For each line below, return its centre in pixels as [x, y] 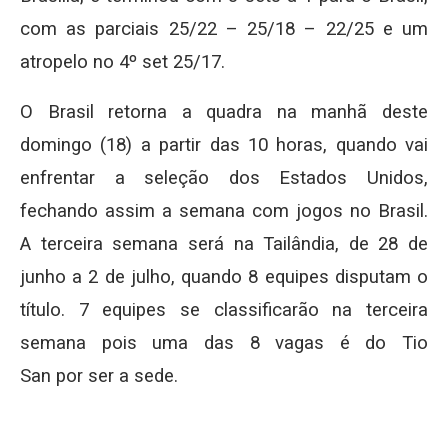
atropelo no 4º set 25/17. [122, 62]
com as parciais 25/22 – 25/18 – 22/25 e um [224, 29]
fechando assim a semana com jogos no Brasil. [224, 211]
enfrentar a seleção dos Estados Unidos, [224, 178]
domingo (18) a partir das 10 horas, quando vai [224, 145]
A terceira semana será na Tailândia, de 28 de [224, 244]
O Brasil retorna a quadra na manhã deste [224, 112]
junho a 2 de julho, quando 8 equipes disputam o [224, 277]
